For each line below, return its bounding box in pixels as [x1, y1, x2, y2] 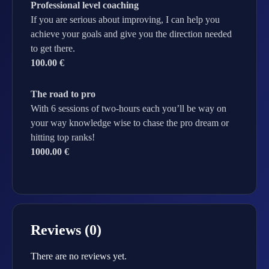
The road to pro [31, 89, 95, 99]
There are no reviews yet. [31, 251, 127, 261]
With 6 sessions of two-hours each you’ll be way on [31, 103, 226, 113]
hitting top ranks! [31, 132, 95, 142]
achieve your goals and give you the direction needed [31, 29, 232, 39]
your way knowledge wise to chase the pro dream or [31, 118, 229, 128]
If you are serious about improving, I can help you [31, 14, 220, 25]
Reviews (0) [31, 222, 101, 238]
